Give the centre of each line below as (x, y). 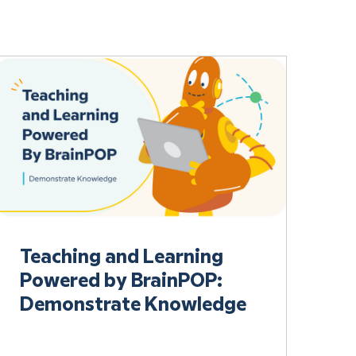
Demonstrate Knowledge (133, 305)
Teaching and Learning (122, 257)
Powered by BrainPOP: (122, 281)
